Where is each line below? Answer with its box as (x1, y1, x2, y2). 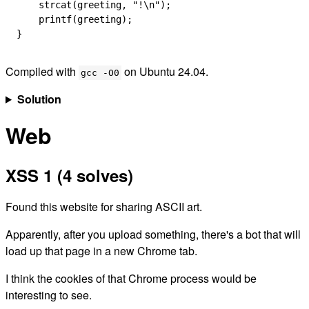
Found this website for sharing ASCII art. (6, 199, 202, 215)
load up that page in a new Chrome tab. (6, 243, 197, 259)
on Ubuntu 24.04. (121, 63, 208, 79)
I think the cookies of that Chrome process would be (6, 270, 257, 286)
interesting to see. (6, 287, 92, 303)
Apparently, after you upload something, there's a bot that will (6, 226, 301, 242)
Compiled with (6, 63, 79, 79)
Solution (17, 91, 61, 107)
